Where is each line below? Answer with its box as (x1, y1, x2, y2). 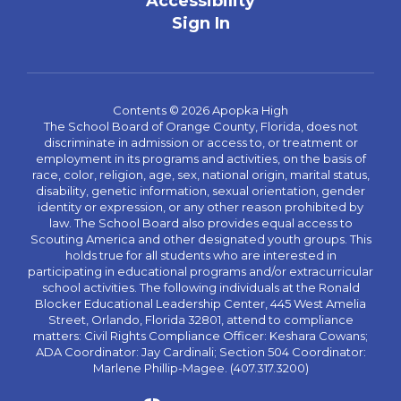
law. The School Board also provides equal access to (48, 216, 353, 230)
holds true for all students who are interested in (64, 248, 337, 262)
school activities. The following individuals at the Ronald (41, 280, 360, 294)
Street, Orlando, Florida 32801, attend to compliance (47, 312, 354, 327)
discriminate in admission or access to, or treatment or (43, 135, 358, 149)
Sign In (171, 13, 230, 33)
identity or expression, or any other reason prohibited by (38, 200, 363, 214)
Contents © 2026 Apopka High (113, 103, 288, 117)
